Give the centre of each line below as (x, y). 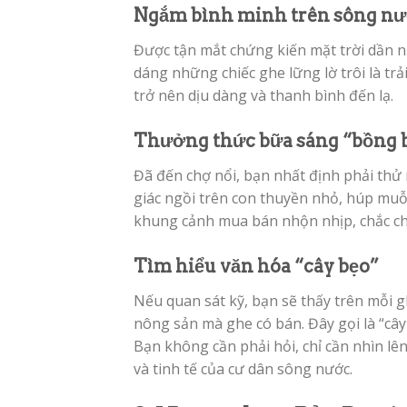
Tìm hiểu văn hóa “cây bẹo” (256, 266)
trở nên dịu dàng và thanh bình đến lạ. (263, 96)
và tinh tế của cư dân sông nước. (243, 368)
